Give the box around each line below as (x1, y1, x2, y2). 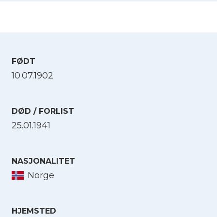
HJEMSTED (12, 206, 56, 216)
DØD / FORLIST (12, 106, 74, 116)
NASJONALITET (12, 156, 75, 166)
